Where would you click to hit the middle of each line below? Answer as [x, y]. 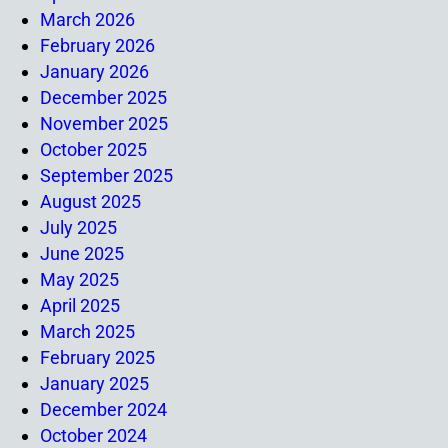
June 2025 [82, 253]
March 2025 [87, 331]
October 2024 [93, 435]
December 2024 [103, 409]
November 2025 [104, 123]
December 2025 [103, 97]
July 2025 [78, 227]
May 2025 [79, 279]
